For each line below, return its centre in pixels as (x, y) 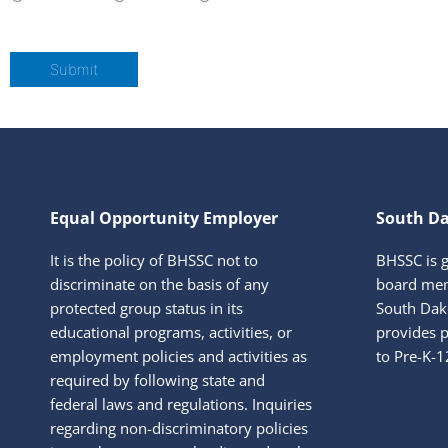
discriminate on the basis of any (159, 283)
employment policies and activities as (178, 355)
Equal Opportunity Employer (164, 217)
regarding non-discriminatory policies (179, 427)
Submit (74, 69)
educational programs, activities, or (171, 331)
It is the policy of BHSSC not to (154, 259)
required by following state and (157, 379)
